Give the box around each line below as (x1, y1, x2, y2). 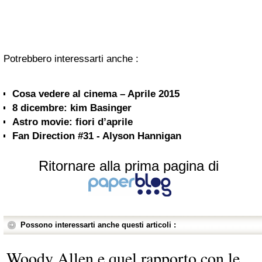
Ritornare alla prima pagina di (39, 158, 219, 174)
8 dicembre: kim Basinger (12, 102, 132, 113)
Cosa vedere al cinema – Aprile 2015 (12, 88, 180, 99)
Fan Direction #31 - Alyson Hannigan (12, 130, 181, 142)
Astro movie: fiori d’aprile (12, 116, 133, 127)
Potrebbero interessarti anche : (4, 53, 139, 64)
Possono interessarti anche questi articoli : (20, 220, 176, 229)
